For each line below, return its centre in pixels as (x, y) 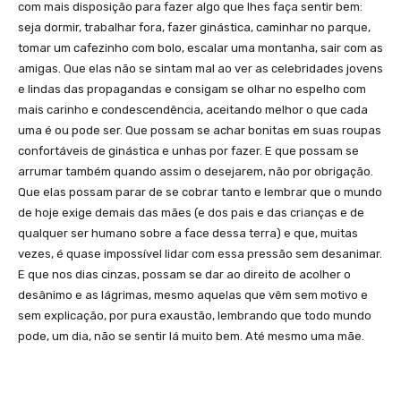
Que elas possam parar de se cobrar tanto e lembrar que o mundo (200, 192)
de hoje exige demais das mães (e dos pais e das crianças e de (191, 212)
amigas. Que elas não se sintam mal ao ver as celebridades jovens (200, 68)
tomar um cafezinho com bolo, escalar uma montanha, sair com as (200, 47)
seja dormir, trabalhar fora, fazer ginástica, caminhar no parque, (194, 27)
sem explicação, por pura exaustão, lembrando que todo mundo (195, 315)
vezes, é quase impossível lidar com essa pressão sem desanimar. (200, 253)
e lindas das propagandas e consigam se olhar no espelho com (192, 89)
